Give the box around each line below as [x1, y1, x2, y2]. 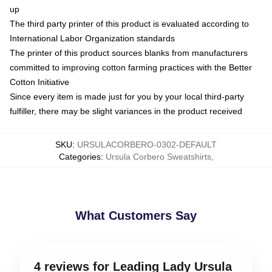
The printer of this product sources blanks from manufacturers [10, 48, 248, 58]
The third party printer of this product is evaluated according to [10, 19, 249, 29]
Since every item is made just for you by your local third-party [10, 92, 244, 101]
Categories [58, 152, 101, 161]
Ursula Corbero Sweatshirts [105, 152, 211, 161]
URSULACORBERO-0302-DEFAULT [77, 140, 217, 149]
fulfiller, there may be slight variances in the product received [10, 106, 242, 116]
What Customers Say [75, 209, 197, 222]
